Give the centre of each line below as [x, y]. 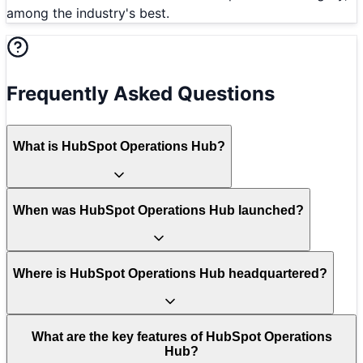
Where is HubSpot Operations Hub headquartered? [170, 273]
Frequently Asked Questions [141, 93]
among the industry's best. [88, 13]
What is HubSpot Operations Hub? [119, 147]
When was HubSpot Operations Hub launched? [158, 210]
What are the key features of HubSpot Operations [181, 336]
